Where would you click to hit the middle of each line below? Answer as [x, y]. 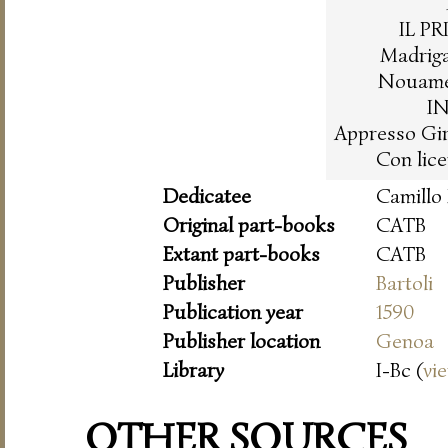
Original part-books [249, 224]
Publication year [233, 311]
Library [193, 369]
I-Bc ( [399, 369]
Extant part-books [241, 253]
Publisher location [241, 340]
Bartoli [404, 282]
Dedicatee [207, 195]
